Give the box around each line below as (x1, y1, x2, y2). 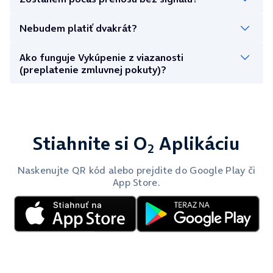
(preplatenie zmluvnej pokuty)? (19, 62, 166, 76)
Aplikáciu (154, 130, 240, 157)
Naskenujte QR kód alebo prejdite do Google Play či (17, 163, 256, 177)
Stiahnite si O (33, 130, 148, 157)
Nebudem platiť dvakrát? (19, 21, 136, 35)
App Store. (112, 175, 160, 190)
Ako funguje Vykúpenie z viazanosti (19, 50, 183, 64)
